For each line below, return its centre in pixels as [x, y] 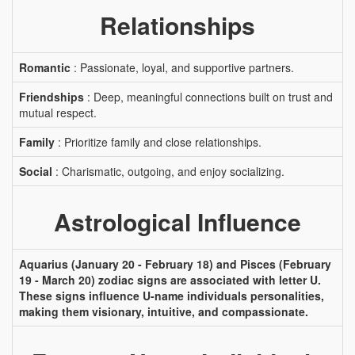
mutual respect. [58, 113]
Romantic [45, 67]
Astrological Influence [177, 221]
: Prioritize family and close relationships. [158, 142]
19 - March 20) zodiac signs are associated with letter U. [170, 280]
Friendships [52, 97]
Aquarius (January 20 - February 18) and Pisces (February [175, 264]
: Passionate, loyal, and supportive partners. [182, 67]
